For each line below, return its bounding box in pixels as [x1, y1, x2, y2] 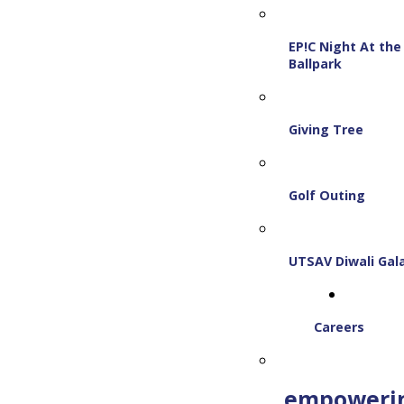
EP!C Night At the [289, 38, 402, 55]
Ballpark [289, 55, 343, 72]
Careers [314, 318, 364, 335]
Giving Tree [289, 121, 364, 138]
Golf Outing [289, 187, 366, 204]
